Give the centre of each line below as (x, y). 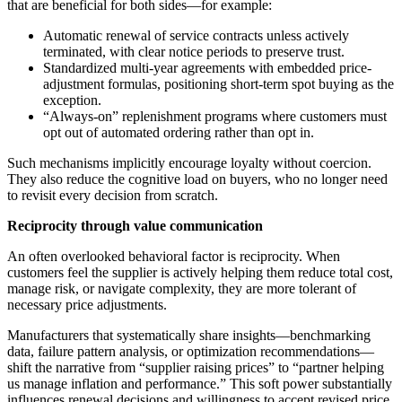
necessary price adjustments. (87, 304)
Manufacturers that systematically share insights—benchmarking (189, 335)
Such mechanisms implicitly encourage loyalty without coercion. (189, 162)
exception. (76, 100)
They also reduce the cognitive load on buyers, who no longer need (197, 179)
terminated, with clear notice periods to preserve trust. (197, 51)
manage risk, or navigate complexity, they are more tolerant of (182, 288)
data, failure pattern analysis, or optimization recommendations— (191, 351)
